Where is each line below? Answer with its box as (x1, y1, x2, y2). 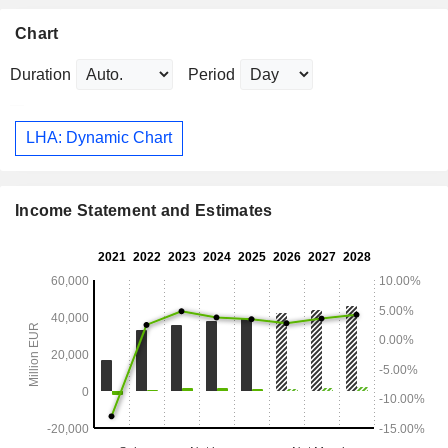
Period (188, 65, 235, 83)
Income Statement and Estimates (15, 202, 273, 220)
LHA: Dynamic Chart (26, 129, 172, 147)
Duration (10, 65, 71, 83)
